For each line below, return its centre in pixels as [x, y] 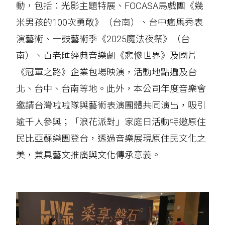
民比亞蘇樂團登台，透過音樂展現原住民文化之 [111, 138]
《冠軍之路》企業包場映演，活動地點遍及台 [107, 72]
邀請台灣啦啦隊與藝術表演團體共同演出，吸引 [111, 105]
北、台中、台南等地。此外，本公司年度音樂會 [111, 89]
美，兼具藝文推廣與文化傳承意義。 [89, 155]
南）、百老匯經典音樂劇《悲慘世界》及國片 [107, 55]
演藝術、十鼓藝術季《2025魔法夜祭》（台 [103, 39]
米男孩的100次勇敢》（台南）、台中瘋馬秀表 [110, 22]
